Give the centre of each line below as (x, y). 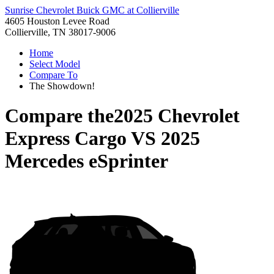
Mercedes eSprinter (87, 161)
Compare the (59, 116)
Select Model (55, 64)
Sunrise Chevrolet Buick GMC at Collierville (92, 10)
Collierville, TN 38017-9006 (60, 32)
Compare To (54, 75)
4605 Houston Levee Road (57, 21)
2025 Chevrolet (177, 116)
